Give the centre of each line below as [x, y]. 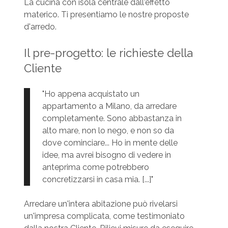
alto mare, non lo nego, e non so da [108, 131]
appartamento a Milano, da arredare [109, 106]
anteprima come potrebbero [95, 167]
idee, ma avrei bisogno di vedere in [106, 155]
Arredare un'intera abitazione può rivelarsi [101, 204]
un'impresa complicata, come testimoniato [104, 216]
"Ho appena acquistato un [91, 94]
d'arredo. [40, 27]
